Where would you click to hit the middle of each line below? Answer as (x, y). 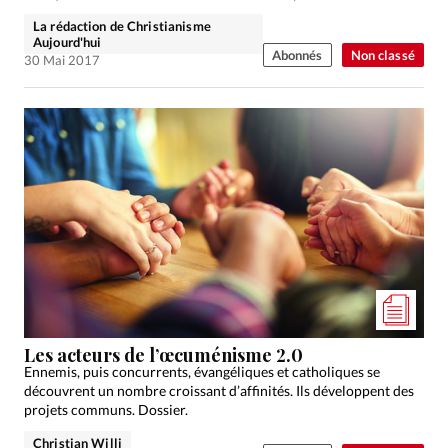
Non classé (382, 54)
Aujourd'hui (67, 41)
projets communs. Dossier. (106, 410)
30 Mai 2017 (62, 59)
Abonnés (297, 54)
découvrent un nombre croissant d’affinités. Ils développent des (219, 391)
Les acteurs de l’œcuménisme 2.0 (163, 355)
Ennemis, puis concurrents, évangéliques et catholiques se (202, 372)
